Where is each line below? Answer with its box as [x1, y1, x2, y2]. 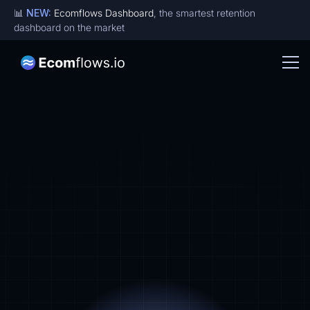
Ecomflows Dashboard [54, 7, 154, 19]
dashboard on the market [14, 21, 125, 33]
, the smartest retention [154, 7, 255, 19]
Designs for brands [113, 112, 197, 125]
